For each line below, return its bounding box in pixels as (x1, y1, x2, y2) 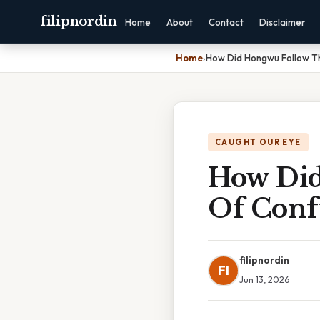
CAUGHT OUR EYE (215, 137, 301, 147)
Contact (208, 16, 244, 28)
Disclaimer (259, 16, 305, 28)
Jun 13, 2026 (239, 274, 289, 285)
